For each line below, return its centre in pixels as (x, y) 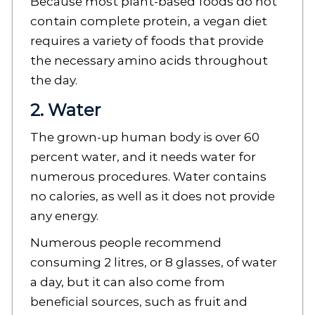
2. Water (65, 110)
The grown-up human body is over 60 (144, 137)
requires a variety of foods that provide (147, 41)
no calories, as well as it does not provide (152, 197)
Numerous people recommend (126, 243)
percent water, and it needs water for (143, 157)
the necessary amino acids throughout (149, 61)
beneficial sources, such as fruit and (139, 302)
